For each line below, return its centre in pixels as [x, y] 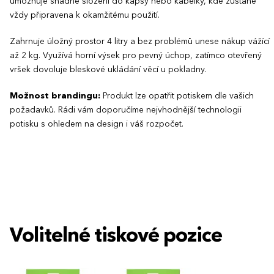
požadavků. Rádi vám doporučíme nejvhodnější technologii [126, 110]
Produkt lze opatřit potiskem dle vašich [177, 96]
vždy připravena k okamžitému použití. [85, 15]
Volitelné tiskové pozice [116, 236]
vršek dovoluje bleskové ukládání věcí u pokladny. [108, 69]
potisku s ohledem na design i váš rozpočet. [97, 124]
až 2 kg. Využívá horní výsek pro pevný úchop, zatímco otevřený [136, 55]
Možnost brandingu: [55, 96]
